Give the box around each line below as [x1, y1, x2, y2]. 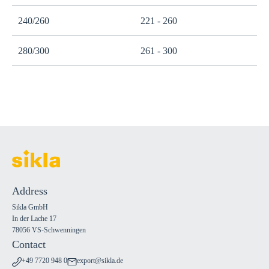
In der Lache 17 [12, 214, 56, 223]
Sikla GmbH [12, 203, 48, 211]
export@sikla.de [77, 256, 123, 265]
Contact [12, 238, 46, 250]
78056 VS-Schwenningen [12, 226, 86, 234]
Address [12, 185, 47, 197]
